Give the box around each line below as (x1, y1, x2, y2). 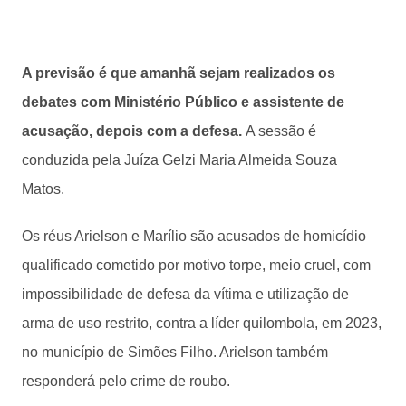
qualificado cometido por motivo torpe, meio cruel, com (22, 256, 371, 273)
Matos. (22, 180, 72, 197)
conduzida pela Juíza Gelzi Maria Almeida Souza (22, 151, 337, 168)
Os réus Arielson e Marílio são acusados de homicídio (22, 227, 366, 244)
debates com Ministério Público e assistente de (22, 93, 344, 110)
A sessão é (246, 122, 316, 139)
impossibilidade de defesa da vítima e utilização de (22, 285, 349, 302)
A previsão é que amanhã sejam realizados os (22, 64, 335, 81)
